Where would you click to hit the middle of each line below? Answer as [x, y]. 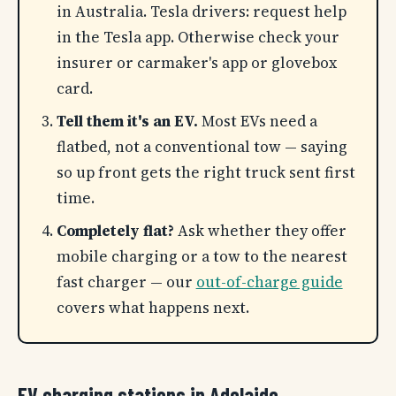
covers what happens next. [152, 308]
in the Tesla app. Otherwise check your [198, 38]
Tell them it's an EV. [127, 122]
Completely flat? [115, 231]
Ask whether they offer [260, 231]
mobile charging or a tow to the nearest [202, 257]
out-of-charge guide [269, 282]
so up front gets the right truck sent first [206, 173]
